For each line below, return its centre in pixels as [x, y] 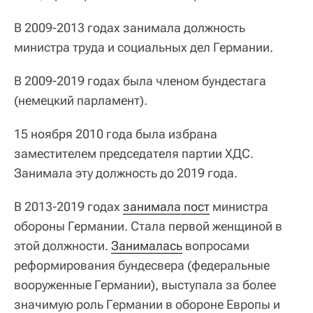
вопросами [216, 246]
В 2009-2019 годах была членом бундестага [140, 81]
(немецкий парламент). [81, 100]
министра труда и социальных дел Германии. [144, 47]
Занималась [147, 246]
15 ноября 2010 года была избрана [116, 134]
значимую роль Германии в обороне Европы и [147, 304]
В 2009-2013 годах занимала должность [130, 28]
